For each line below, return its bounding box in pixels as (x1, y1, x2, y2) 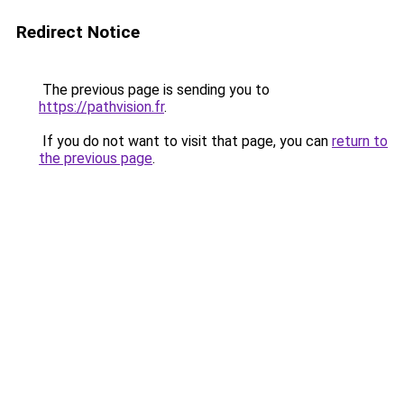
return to (332, 133, 388, 150)
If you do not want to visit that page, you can (39, 133, 332, 150)
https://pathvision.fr (39, 98, 164, 115)
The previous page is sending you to (39, 81, 270, 98)
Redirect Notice (16, 22, 140, 42)
